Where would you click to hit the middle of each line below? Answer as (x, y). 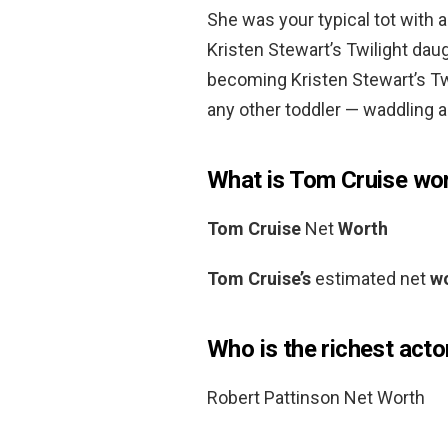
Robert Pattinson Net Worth (316, 397)
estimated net (370, 278)
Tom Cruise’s (259, 278)
